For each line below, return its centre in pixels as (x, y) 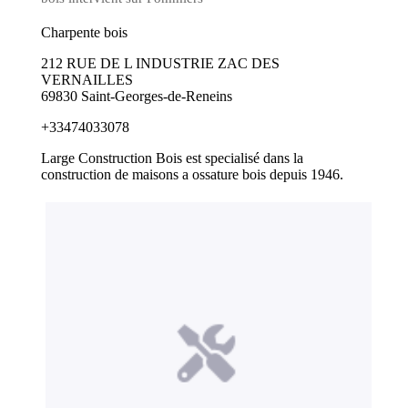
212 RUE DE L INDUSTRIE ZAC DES (160, 63)
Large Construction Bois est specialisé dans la (172, 158)
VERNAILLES (87, 79)
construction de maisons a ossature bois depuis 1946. (192, 174)
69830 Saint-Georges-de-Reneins (136, 96)
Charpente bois (84, 32)
